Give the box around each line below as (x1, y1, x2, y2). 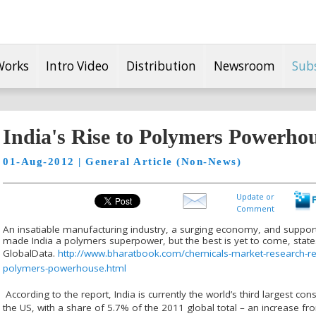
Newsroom (213, 57, 275, 74)
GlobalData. (3, 246, 58, 260)
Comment (236, 203, 274, 214)
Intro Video (46, 57, 109, 74)
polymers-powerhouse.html (3, 261, 126, 274)
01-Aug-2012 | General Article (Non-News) (3, 156, 241, 167)
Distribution (126, 57, 196, 74)
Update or (236, 191, 274, 202)
